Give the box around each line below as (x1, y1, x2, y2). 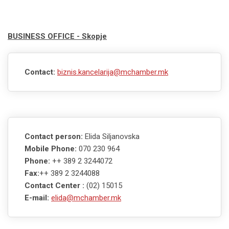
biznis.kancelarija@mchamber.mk (57, 67, 168, 77)
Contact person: (25, 131, 85, 141)
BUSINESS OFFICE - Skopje (8, 31, 107, 41)
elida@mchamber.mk (51, 193, 121, 202)
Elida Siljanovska (85, 131, 140, 141)
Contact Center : (25, 180, 84, 190)
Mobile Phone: (25, 144, 79, 153)
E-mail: (25, 193, 49, 202)
